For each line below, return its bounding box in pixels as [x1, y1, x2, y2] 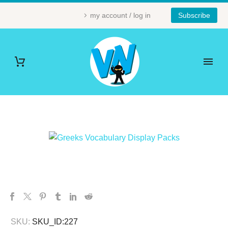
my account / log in [90, 11, 151, 19]
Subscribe [178, 11, 210, 19]
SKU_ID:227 [32, 217, 78, 226]
